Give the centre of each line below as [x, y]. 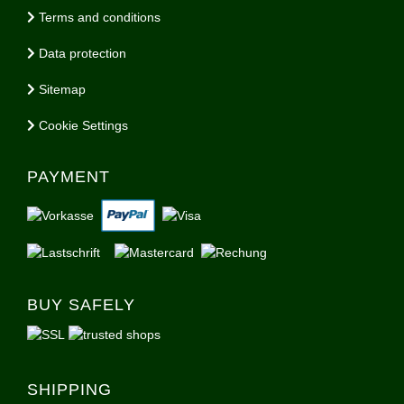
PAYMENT [69, 176]
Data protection [81, 53]
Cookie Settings [82, 125]
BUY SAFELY [81, 304]
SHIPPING [69, 389]
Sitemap [60, 89]
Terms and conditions [98, 17]
